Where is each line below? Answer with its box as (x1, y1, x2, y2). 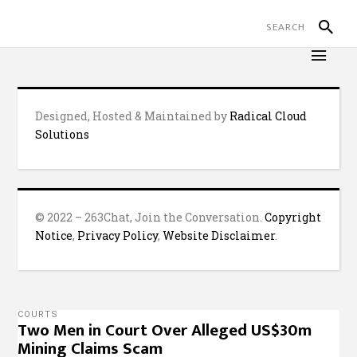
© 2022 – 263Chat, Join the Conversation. (35, 210, 265, 225)
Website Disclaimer (163, 228, 276, 243)
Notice (35, 228, 73, 243)
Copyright (265, 210, 322, 225)
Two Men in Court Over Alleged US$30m (18, 316, 312, 344)
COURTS (18, 309, 59, 320)
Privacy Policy (77, 228, 159, 243)
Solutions (35, 127, 90, 142)
